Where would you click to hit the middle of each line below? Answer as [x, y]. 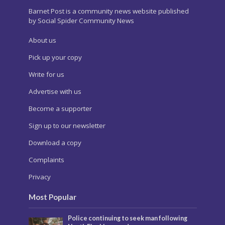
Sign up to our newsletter [67, 125]
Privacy [39, 177]
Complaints [46, 159]
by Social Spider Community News [81, 20]
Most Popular [52, 197]
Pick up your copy [55, 57]
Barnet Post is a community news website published [108, 11]
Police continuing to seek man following [128, 218]
